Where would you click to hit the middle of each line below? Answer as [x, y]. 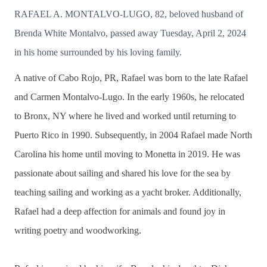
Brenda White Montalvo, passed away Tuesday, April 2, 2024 [130, 33]
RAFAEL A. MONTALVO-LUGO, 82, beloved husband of [129, 14]
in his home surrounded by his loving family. [98, 52]
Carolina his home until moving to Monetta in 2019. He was [127, 154]
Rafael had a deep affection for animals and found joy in [120, 211]
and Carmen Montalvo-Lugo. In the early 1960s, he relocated [129, 97]
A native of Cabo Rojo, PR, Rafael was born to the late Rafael [131, 77]
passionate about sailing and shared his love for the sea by [122, 173]
